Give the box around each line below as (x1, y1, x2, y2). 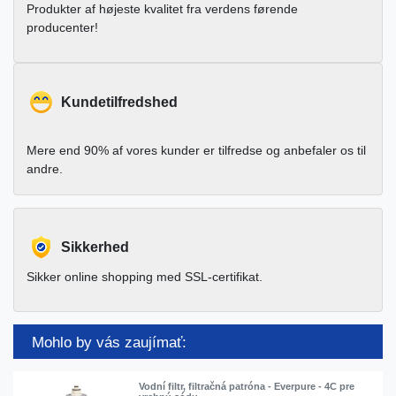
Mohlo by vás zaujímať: (32, 334, 187, 351)
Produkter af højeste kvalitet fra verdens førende (27, 2, 298, 17)
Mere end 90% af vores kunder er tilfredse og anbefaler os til (27, 143, 366, 158)
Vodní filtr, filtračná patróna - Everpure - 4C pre (139, 381, 355, 392)
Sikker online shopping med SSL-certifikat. (27, 270, 263, 285)
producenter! (27, 20, 98, 35)
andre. (27, 162, 63, 177)
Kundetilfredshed (61, 95, 178, 110)
